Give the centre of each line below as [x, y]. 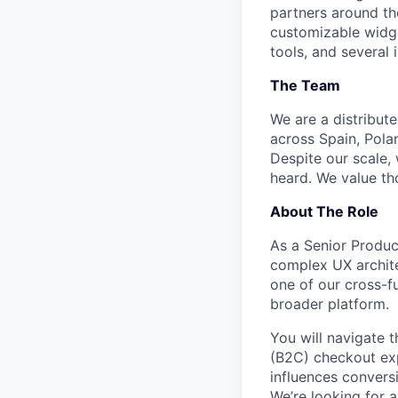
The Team [305, 85]
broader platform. [330, 303]
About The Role [324, 211]
